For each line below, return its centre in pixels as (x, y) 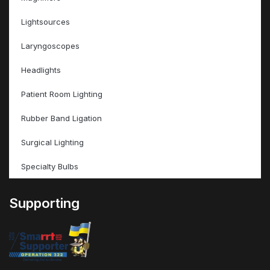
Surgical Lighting (52, 143)
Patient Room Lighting (62, 94)
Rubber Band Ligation (61, 118)
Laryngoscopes (50, 46)
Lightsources (46, 22)
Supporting (44, 203)
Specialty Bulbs (50, 167)
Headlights (41, 70)
